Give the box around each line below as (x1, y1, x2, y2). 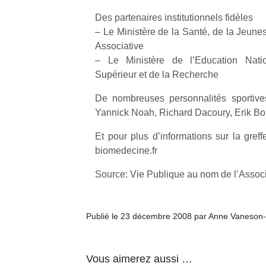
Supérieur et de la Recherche (95, 69, 218, 80)
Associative (95, 41, 144, 51)
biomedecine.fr (95, 145, 157, 156)
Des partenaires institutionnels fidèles (95, 12, 253, 23)
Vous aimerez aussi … (86, 253, 192, 265)
